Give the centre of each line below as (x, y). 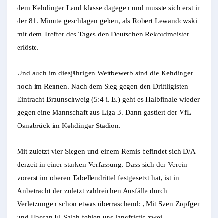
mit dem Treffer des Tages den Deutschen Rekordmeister (103, 34)
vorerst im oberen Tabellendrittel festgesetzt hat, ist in (98, 178)
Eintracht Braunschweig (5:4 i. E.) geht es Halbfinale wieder (108, 100)
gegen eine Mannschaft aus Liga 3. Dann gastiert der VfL (104, 113)
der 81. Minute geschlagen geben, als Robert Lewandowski (107, 21)
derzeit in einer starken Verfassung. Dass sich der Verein (102, 165)
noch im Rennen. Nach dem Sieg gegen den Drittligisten (103, 86)
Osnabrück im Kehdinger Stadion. (69, 126)
